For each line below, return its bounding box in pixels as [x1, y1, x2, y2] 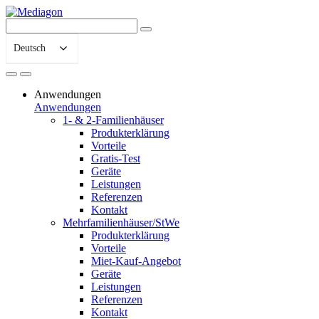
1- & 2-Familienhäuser [63, 114, 164, 126]
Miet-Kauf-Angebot [91, 255, 181, 267]
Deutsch [14, 43, 46, 53]
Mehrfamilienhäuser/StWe [63, 216, 179, 229]
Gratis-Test [91, 152, 140, 164]
